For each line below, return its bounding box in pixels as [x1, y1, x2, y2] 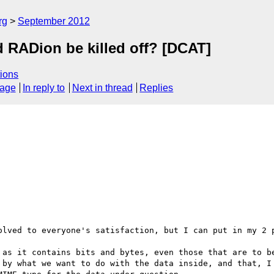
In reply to [23, 83, 65, 94]
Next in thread [72, 83, 133, 94]
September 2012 [18, 16, 90, 26]
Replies [139, 83, 174, 94]
